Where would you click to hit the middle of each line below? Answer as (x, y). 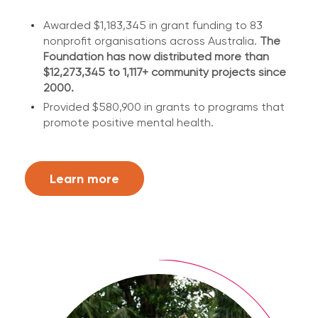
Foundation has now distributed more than (156, 56)
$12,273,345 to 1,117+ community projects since (165, 72)
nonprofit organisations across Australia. (152, 41)
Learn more (84, 178)
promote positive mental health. (128, 122)
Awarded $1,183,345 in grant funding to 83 (153, 25)
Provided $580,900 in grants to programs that (164, 107)
